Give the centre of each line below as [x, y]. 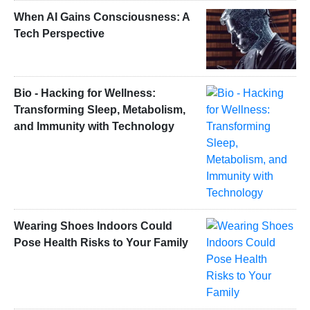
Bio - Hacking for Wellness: [85, 93]
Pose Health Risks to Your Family [101, 243]
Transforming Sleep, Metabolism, [100, 110]
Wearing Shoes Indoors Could [93, 226]
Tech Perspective [59, 34]
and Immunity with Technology [94, 127]
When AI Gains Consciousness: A [102, 17]
